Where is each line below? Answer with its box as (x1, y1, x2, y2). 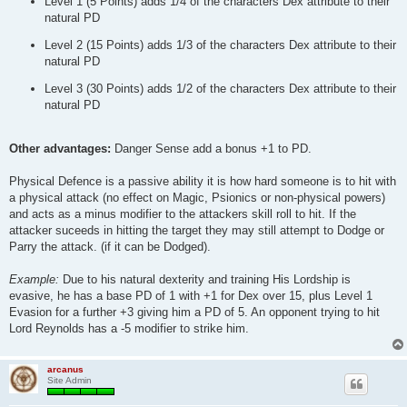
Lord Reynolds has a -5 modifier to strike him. (9, 321, 249, 335)
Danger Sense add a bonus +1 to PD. (111, 141, 312, 155)
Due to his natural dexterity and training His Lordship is (63, 272, 351, 286)
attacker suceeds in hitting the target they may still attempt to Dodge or (9, 223, 384, 237)
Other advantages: (9, 141, 111, 155)
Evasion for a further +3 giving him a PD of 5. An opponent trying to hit (9, 304, 380, 319)
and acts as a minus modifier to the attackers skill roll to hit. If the (9, 206, 356, 221)
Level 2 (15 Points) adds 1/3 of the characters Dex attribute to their (45, 38, 396, 53)
